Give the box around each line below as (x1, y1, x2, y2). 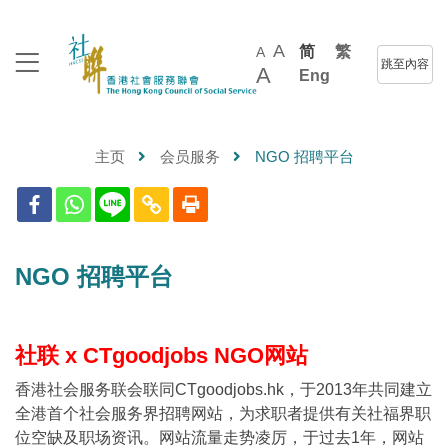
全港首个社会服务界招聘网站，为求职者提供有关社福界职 (15, 404, 431, 422)
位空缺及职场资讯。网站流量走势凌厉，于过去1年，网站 (15, 428, 424, 446)
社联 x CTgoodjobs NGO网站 (15, 342, 308, 368)
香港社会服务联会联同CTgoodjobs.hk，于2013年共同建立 (15, 380, 432, 398)
